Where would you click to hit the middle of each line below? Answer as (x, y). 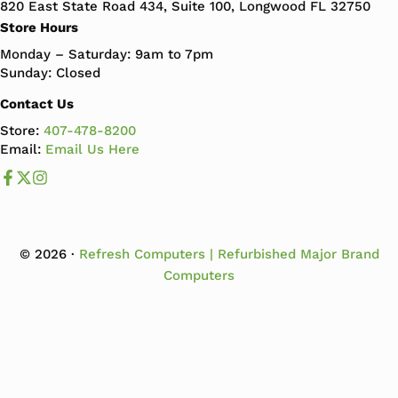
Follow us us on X (92, 169)
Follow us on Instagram (127, 169)
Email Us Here (93, 149)
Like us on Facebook (85, 169)
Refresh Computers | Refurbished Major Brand (229, 254)
